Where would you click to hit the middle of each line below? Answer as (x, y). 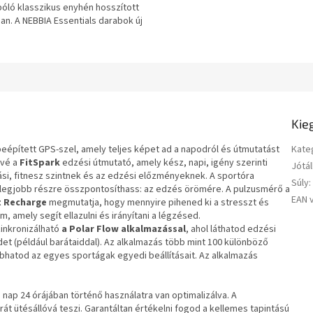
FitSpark (40, 162)
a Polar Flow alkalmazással (124, 229)
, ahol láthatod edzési (231, 229)
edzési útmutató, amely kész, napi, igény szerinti (164, 162)
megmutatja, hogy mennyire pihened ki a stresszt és (158, 202)
